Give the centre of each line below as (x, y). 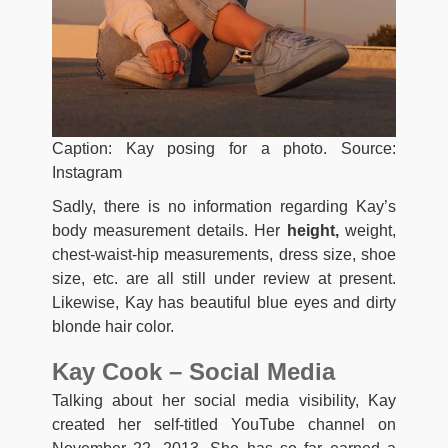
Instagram (87, 173)
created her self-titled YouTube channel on (224, 425)
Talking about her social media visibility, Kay (224, 401)
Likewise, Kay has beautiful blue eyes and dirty (224, 303)
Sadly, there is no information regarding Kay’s (224, 207)
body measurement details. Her (166, 231)
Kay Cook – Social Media (193, 372)
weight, (367, 231)
